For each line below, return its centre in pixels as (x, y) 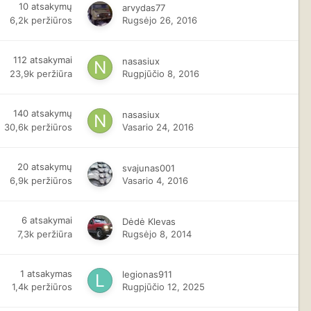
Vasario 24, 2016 (158, 127)
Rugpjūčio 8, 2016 (161, 73)
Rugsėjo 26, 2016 (160, 20)
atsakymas (50, 273)
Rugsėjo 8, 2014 (157, 234)
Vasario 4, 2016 (155, 180)
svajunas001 (149, 168)
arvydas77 (144, 7)
